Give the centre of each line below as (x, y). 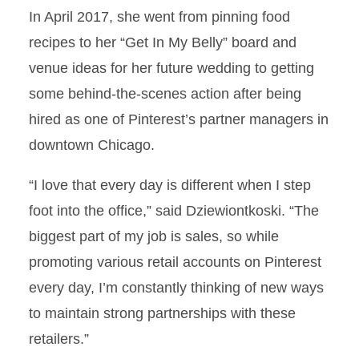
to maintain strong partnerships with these (162, 313)
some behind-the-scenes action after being (165, 94)
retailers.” (59, 339)
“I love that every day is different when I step (170, 185)
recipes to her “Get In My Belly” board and (163, 42)
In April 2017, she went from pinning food (159, 17)
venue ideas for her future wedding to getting (171, 68)
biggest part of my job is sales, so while (154, 236)
